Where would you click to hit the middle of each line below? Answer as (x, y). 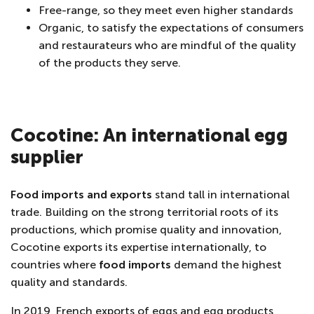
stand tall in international (221, 194)
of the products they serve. (110, 63)
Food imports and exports (81, 194)
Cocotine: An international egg (149, 136)
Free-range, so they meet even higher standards (166, 10)
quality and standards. (69, 282)
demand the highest (226, 265)
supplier (47, 157)
